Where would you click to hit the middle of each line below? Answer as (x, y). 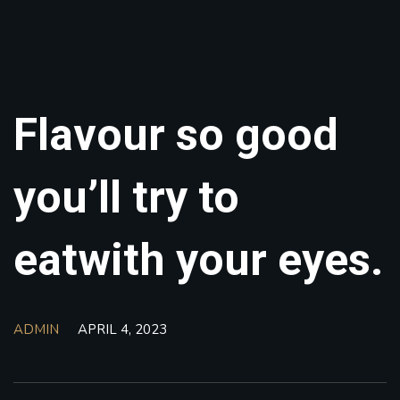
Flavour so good (176, 134)
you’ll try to (126, 197)
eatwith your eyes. (198, 259)
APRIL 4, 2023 (122, 329)
